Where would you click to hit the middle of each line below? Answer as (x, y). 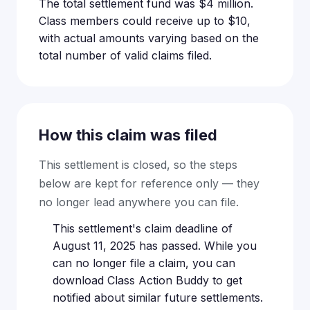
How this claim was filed (128, 135)
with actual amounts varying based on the (149, 38)
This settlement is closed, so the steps (138, 165)
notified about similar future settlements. (158, 298)
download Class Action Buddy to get (147, 280)
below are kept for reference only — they (149, 183)
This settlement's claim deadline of (143, 228)
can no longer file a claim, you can (144, 263)
